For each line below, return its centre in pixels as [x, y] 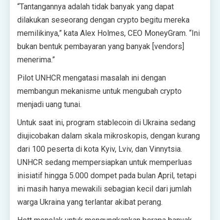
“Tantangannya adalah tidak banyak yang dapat [96, 7]
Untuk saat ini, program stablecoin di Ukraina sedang [106, 123]
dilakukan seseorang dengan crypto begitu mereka [103, 20]
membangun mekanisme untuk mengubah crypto [99, 91]
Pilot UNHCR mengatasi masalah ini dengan [92, 78]
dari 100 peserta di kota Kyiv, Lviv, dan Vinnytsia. [100, 149]
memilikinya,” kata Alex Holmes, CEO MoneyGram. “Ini [109, 33]
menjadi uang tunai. [49, 104]
